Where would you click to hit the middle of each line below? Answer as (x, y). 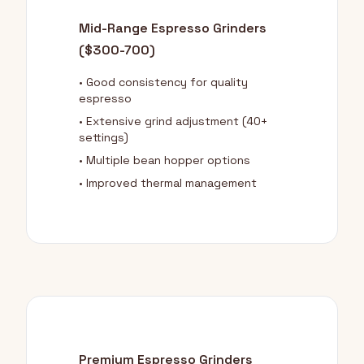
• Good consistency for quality (163, 82)
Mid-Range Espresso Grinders (173, 28)
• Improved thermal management (168, 183)
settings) (104, 137)
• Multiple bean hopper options (165, 160)
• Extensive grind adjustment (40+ (173, 121)
